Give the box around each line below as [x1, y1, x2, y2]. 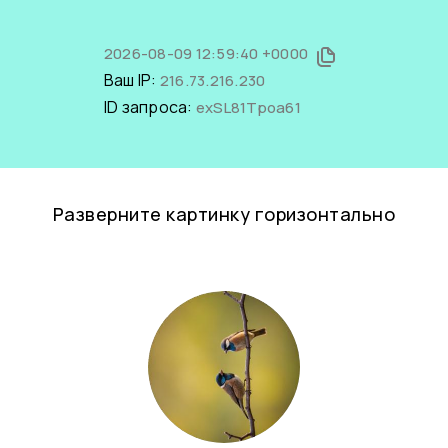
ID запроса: [103, 96, 196, 118]
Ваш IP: [103, 69, 160, 91]
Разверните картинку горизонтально [52, 202, 396, 226]
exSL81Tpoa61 [195, 97, 301, 118]
